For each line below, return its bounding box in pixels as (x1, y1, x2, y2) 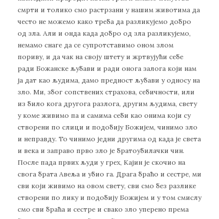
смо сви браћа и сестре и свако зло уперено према (18, 205, 189, 214)
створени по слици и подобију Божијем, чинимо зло (18, 123, 197, 132)
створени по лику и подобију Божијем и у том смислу (18, 193, 201, 202)
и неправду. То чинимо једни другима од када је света (18, 134, 201, 144)
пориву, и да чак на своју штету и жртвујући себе (18, 52, 183, 62)
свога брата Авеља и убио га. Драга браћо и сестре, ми (18, 170, 201, 179)
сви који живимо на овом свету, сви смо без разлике (18, 181, 196, 191)
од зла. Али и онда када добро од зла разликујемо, (18, 29, 191, 38)
